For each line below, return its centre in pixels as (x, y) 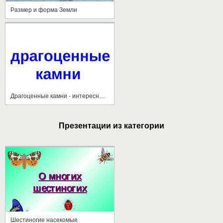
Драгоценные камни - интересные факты (102, 96)
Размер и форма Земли (44, 10)
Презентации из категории (111, 125)
